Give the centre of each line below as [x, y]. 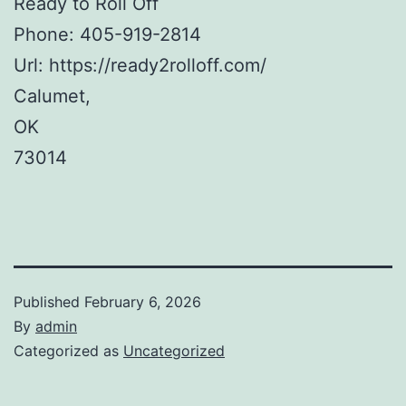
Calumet [49, 96]
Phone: [47, 34]
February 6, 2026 [143, 301]
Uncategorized [174, 350]
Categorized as [68, 350]
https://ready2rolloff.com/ [158, 65]
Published [49, 301]
